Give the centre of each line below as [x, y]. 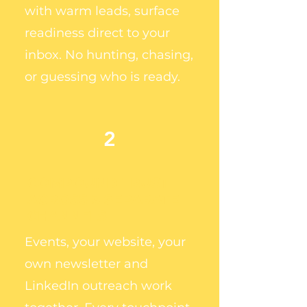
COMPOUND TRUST [98, 183]
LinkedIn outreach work [98, 286]
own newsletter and [86, 264]
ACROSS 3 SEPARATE [103, 199]
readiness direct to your [97, 33]
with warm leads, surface [102, 11]
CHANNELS [67, 216]
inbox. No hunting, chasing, [109, 55]
